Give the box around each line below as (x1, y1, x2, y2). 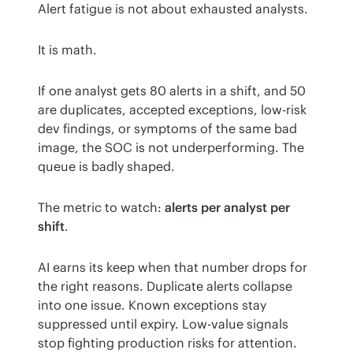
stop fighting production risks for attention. (38, 334, 297, 351)
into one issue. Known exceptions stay (38, 296, 266, 313)
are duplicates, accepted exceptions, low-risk (38, 101, 307, 117)
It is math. (38, 41, 97, 58)
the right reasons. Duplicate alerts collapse (38, 277, 292, 294)
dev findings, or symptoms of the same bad (38, 120, 297, 136)
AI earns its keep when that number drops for (38, 258, 307, 275)
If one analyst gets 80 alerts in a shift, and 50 (38, 82, 306, 98)
